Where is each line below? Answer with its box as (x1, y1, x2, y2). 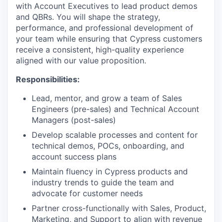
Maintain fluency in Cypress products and (32, 166, 188, 176)
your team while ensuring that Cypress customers (16, 34, 202, 44)
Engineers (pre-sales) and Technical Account (32, 104, 199, 114)
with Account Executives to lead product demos (16, 1, 197, 11)
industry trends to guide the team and (32, 177, 174, 187)
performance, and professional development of (16, 23, 193, 33)
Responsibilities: (16, 74, 80, 84)
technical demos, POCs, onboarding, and (32, 141, 184, 151)
